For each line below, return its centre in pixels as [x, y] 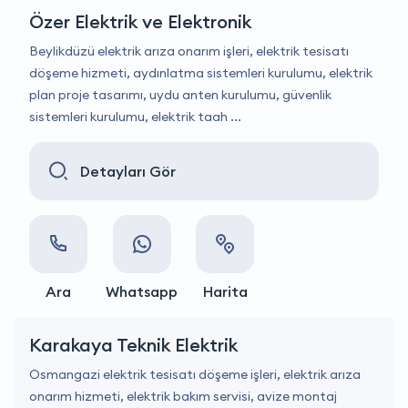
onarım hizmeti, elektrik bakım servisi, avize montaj [183, 396]
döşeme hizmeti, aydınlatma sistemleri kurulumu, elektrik [201, 73]
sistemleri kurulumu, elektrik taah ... [135, 117]
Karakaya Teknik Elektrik [133, 345]
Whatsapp [142, 291]
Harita [225, 291]
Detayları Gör [128, 171]
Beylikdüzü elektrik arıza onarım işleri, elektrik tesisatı [189, 51]
